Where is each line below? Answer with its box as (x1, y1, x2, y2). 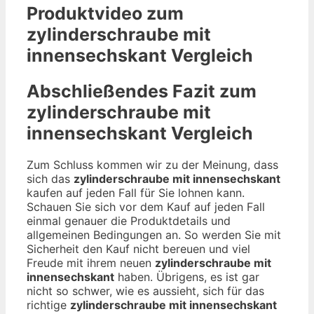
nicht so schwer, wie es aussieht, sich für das (27, 284, 264, 299)
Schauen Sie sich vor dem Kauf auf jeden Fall (27, 200, 265, 214)
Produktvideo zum (27, 2, 184, 24)
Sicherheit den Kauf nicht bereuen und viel (27, 242, 250, 257)
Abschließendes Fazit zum (27, 80, 257, 102)
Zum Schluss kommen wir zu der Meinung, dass (27, 158, 278, 172)
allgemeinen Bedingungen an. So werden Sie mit (27, 228, 281, 243)
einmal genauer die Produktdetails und (27, 214, 231, 228)
